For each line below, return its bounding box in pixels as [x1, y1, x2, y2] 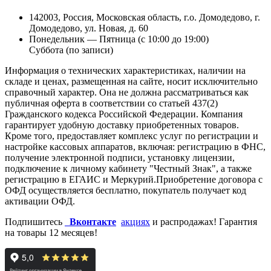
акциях [121, 216, 150, 227]
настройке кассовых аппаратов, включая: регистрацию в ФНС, [5, 141, 266, 152]
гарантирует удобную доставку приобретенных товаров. [5, 119, 239, 130]
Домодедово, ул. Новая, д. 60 [29, 22, 148, 33]
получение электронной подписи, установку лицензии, [5, 152, 235, 163]
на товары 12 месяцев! [5, 227, 97, 238]
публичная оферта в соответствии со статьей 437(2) [5, 97, 218, 108]
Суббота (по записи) [29, 44, 113, 55]
